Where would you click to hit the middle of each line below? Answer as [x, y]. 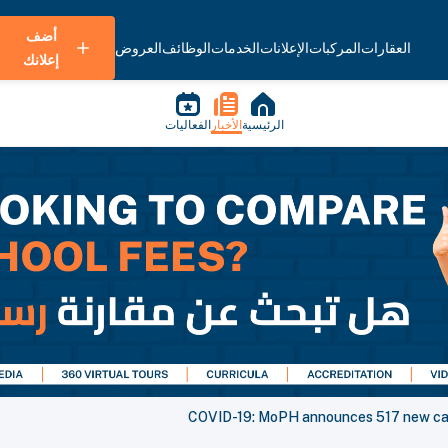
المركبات [335, 48]
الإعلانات [284, 48]
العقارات [386, 48]
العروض [138, 48]
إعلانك [41, 60]
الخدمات [235, 48]
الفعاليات [187, 125]
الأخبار [226, 125]
